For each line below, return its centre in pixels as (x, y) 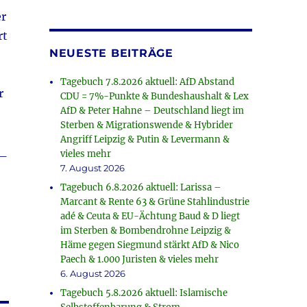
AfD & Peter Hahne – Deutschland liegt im (152, 110)
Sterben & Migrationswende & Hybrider (147, 125)
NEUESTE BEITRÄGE (111, 53)
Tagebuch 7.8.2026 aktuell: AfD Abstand (148, 82)
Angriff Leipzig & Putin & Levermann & (145, 139)
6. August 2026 (93, 273)
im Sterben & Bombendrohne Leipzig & (146, 230)
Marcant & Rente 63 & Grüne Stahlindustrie (155, 201)
